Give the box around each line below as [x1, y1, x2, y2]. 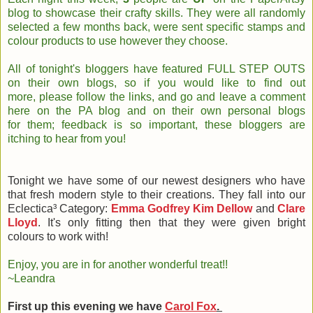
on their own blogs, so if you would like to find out [8, 77, 305, 89]
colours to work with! [8, 231, 108, 243]
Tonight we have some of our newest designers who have [8, 175, 305, 187]
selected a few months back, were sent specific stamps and [8, 21, 305, 34]
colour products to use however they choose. [8, 35, 228, 48]
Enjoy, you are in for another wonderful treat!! [8, 259, 228, 271]
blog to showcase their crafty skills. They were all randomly [8, 7, 305, 20]
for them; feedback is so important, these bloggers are [8, 119, 305, 131]
